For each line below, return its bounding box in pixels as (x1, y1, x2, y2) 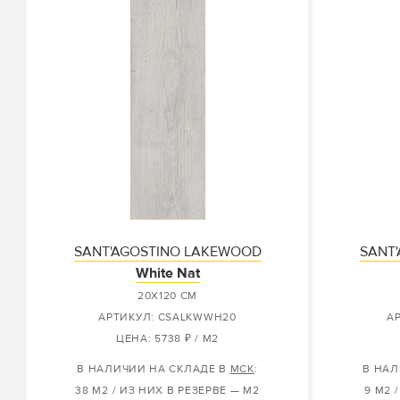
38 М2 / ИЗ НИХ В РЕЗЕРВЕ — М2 (75, 384, 260, 397)
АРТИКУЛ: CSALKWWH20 (98, 311, 237, 324)
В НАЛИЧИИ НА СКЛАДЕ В (77, 362, 230, 376)
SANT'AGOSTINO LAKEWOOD (73, 243, 262, 261)
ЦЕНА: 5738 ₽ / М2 (116, 332, 219, 346)
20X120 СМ (137, 289, 198, 303)
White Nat (135, 264, 200, 282)
